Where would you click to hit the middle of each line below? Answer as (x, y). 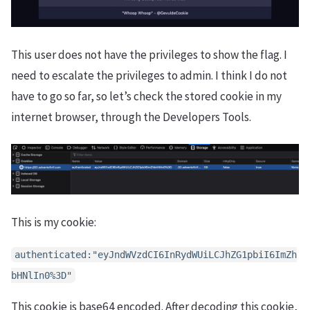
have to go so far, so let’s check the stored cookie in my (146, 97)
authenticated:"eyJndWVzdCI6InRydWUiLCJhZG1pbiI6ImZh (156, 254)
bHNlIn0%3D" (42, 275)
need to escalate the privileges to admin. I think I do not (149, 76)
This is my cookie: (54, 222)
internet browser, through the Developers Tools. (131, 117)
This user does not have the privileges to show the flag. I (149, 55)
